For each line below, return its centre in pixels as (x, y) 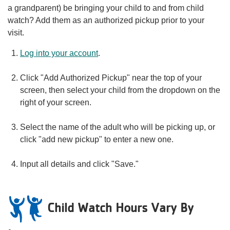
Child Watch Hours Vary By (120, 207)
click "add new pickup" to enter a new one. (99, 139)
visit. (16, 33)
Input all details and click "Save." (79, 164)
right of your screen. (58, 102)
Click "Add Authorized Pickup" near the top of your (111, 78)
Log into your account (59, 53)
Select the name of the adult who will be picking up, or (118, 127)
